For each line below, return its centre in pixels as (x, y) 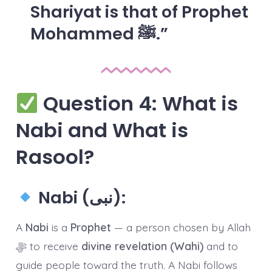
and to (220, 246)
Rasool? (55, 157)
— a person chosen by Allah (181, 227)
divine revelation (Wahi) (142, 246)
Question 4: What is (138, 104)
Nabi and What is (102, 131)
